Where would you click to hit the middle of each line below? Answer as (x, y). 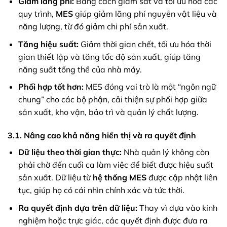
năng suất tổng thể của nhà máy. (80, 69)
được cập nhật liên (182, 178)
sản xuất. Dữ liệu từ (55, 178)
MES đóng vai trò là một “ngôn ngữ (149, 87)
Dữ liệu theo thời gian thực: (70, 152)
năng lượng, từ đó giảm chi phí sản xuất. (93, 27)
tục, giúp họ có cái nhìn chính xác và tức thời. (101, 190)
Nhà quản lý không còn (165, 152)
